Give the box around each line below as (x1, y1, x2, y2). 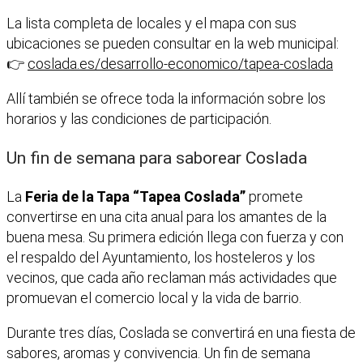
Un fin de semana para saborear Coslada (6, 147, 307, 168)
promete (246, 187, 303, 205)
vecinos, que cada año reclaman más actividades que (6, 268, 337, 286)
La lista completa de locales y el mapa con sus (6, 14, 297, 32)
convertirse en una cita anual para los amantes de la (6, 207, 327, 225)
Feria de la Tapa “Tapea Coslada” (25, 187, 246, 205)
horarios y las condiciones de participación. (6, 109, 271, 127)
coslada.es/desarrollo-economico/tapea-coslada (28, 54, 333, 72)
